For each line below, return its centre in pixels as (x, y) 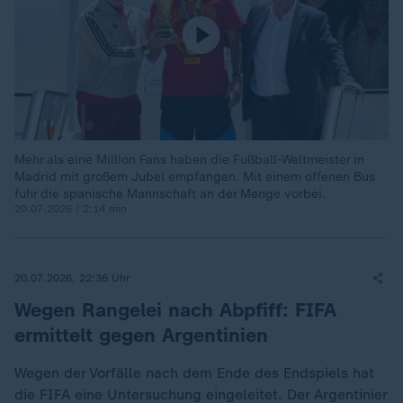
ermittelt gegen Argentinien (141, 335)
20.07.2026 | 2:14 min (71, 209)
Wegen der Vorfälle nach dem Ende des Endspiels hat (194, 373)
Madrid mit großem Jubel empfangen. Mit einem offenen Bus (195, 177)
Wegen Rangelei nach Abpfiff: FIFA (175, 310)
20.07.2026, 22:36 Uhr (72, 278)
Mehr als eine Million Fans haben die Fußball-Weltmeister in (189, 160)
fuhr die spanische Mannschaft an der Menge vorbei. (170, 194)
